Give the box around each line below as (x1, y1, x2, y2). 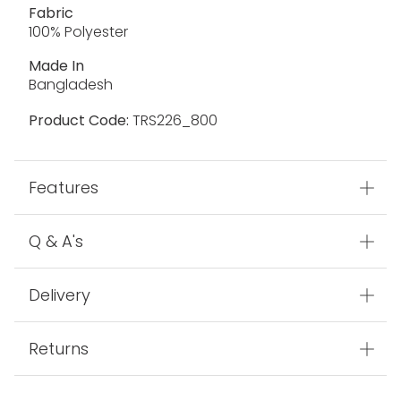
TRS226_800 (129, 110, 218, 132)
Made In (29, 55, 84, 77)
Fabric (29, 3, 73, 24)
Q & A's (29, 230, 83, 253)
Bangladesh (29, 74, 113, 96)
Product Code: (29, 110, 129, 132)
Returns (29, 337, 89, 361)
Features (29, 176, 98, 200)
